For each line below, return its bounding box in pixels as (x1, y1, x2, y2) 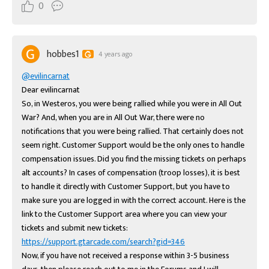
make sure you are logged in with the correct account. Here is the (22, 193, 246, 208)
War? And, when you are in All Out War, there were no (22, 110, 205, 125)
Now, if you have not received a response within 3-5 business (22, 249, 229, 263)
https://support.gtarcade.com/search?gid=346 (22, 235, 185, 249)
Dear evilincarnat (22, 83, 80, 97)
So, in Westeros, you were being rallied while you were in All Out (22, 97, 242, 111)
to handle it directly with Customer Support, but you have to (22, 180, 230, 194)
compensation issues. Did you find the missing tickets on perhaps (22, 152, 246, 166)
